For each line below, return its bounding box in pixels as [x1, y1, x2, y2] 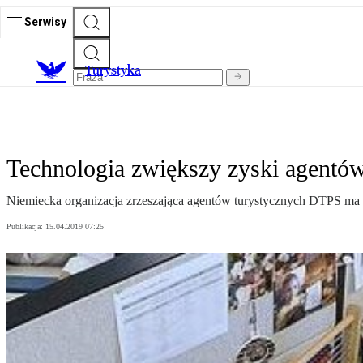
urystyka [92, 62, 141, 79]
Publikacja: [6, 222, 45, 232]
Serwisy [24, 15, 66, 28]
